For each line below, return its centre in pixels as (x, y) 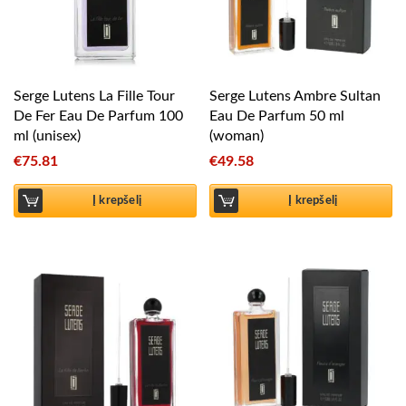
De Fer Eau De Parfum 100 (98, 116)
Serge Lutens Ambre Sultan (295, 97)
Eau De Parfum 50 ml (277, 116)
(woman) (237, 136)
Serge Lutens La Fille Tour (94, 97)
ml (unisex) (47, 136)
